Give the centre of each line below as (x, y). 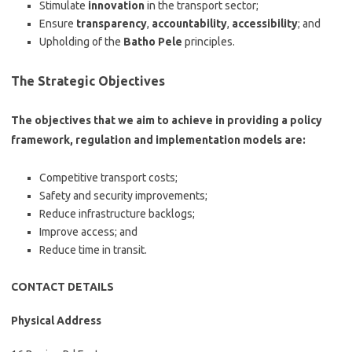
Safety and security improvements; (123, 196)
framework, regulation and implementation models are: (158, 140)
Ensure (58, 24)
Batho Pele (153, 42)
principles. (209, 42)
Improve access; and (88, 232)
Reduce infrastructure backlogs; (117, 214)
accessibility (265, 24)
